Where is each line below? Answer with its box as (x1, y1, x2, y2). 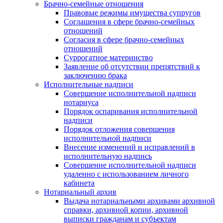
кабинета (64, 179, 95, 188)
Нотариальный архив (44, 188, 116, 197)
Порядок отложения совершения (64, 125, 175, 134)
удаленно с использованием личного (64, 170, 189, 179)
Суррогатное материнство (64, 53, 153, 62)
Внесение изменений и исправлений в (64, 143, 195, 152)
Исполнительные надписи (44, 80, 133, 89)
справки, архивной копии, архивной (64, 206, 188, 215)
